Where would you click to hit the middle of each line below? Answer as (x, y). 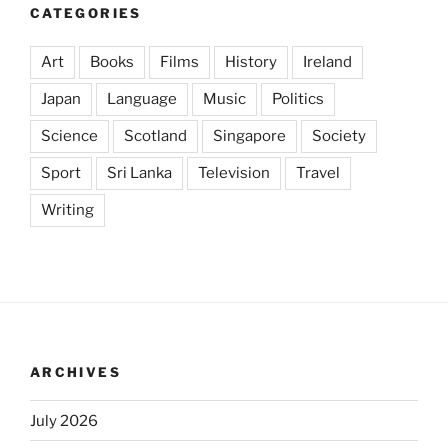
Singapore (249, 135)
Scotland (155, 135)
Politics (298, 98)
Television (234, 172)
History (251, 61)
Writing (67, 209)
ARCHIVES (75, 371)
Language (142, 98)
